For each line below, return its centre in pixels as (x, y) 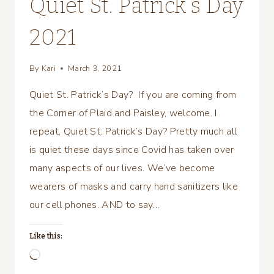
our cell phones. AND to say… (94, 205)
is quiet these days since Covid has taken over (132, 150)
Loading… (61, 256)
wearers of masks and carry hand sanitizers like (134, 186)
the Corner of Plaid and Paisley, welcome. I (123, 113)
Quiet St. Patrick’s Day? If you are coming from (133, 94)
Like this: (46, 236)
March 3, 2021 (95, 68)
